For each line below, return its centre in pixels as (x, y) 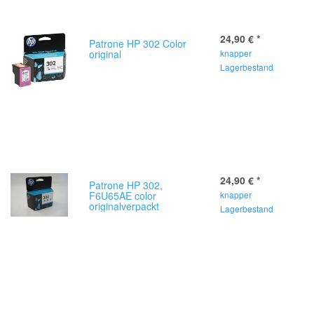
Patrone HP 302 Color (138, 43)
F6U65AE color (123, 196)
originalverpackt (124, 206)
